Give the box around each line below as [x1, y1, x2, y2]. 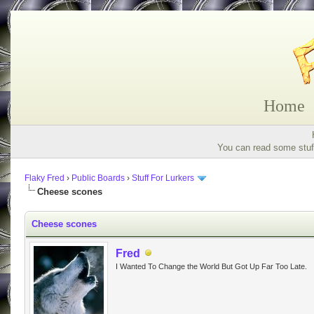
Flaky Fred [25, 173, 64, 183]
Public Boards [71, 173, 125, 183]
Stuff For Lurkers [132, 173, 194, 183]
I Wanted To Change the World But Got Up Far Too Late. [116, 261, 307, 271]
